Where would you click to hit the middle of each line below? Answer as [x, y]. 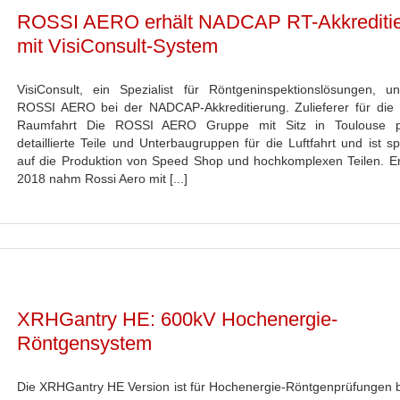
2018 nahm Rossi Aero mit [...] [102, 179]
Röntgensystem [84, 343]
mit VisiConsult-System [117, 46]
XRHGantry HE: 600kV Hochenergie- [177, 319]
